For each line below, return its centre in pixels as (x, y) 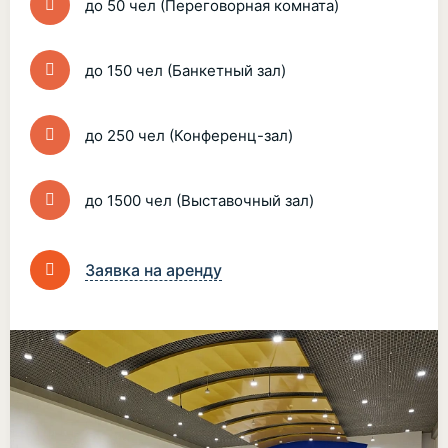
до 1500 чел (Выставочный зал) (199, 200)
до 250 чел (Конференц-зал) (189, 135)
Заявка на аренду (153, 270)
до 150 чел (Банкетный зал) (185, 70)
